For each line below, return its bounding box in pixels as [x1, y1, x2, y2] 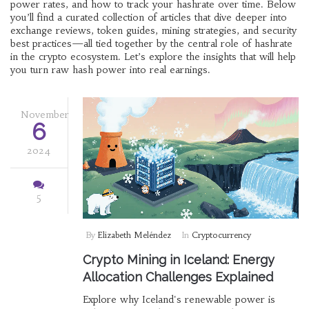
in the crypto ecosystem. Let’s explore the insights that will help [10, 50, 296, 63]
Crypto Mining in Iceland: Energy [82, 252, 275, 268]
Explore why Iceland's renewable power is [82, 293, 275, 306]
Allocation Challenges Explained [82, 270, 273, 285]
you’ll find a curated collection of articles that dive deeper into [10, 11, 287, 23]
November [21, 108, 69, 121]
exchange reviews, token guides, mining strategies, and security [10, 24, 297, 37]
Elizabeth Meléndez [97, 230, 171, 241]
